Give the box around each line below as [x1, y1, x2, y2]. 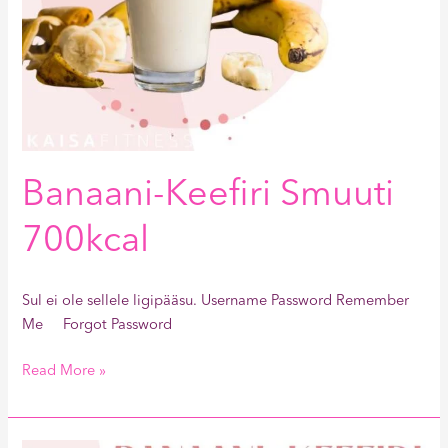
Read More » [22, 363, 107, 379]
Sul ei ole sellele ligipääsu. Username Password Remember [22, 293, 410, 309]
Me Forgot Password [22, 317, 173, 333]
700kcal [22, 223, 150, 260]
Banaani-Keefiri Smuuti [22, 177, 395, 214]
